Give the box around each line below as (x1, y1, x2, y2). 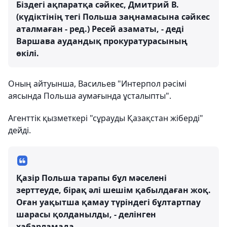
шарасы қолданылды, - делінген (16, 209, 156, 220)
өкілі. (16, 48, 39, 59)
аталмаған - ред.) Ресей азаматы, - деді (16, 23, 184, 35)
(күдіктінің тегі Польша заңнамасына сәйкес (16, 11, 210, 23)
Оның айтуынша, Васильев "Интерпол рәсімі (8, 78, 186, 90)
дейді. (8, 125, 31, 136)
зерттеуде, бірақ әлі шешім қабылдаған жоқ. (16, 184, 211, 196)
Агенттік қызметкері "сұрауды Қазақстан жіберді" (8, 112, 203, 124)
